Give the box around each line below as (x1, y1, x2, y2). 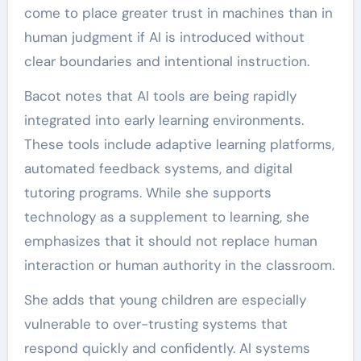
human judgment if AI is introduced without (23, 28, 305, 46)
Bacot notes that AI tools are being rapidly (23, 87, 297, 105)
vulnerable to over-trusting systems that (23, 315, 288, 333)
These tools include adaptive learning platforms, (23, 135, 334, 153)
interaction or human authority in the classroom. (23, 256, 334, 274)
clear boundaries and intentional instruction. (23, 52, 309, 70)
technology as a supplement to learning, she (23, 208, 309, 226)
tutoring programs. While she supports (23, 184, 272, 201)
